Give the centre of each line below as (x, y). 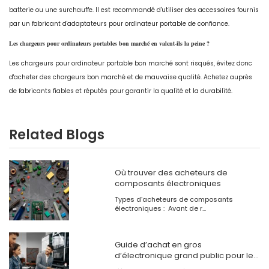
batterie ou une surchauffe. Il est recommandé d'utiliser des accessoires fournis (134, 10)
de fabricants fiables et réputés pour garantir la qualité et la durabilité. (121, 91)
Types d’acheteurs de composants (174, 200)
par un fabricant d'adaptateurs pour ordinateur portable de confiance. (119, 24)
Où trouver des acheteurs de (171, 173)
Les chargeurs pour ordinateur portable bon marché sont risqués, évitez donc (131, 64)
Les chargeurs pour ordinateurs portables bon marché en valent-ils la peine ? (109, 44)
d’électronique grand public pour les (186, 256)
